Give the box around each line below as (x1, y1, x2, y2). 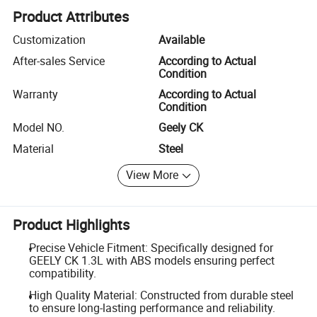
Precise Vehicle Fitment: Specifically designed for (28, 239, 273, 255)
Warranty (13, 86, 59, 102)
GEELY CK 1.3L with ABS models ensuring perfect (28, 252, 275, 268)
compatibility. (28, 265, 96, 281)
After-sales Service (13, 52, 105, 69)
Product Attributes (13, 7, 129, 27)
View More (126, 167, 179, 183)
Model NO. (13, 120, 65, 136)
